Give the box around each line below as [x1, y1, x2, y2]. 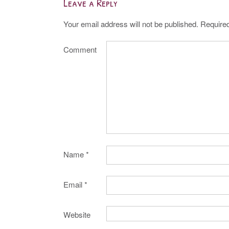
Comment [63, 44, 97, 55]
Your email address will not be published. [63, 18, 198, 29]
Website [63, 209, 90, 220]
